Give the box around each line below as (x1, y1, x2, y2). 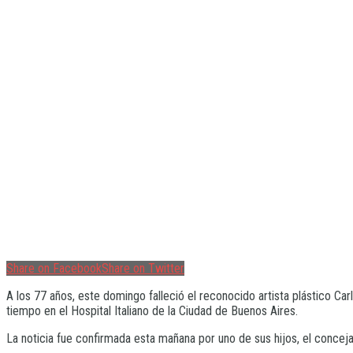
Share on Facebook (6, 261, 102, 277)
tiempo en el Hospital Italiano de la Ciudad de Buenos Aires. (6, 303, 298, 319)
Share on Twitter (102, 261, 184, 277)
